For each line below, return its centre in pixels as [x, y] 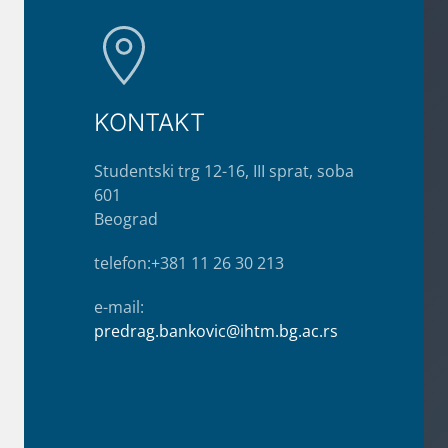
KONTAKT [149, 123]
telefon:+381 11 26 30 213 [189, 263]
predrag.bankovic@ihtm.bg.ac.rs [216, 331]
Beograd [126, 219]
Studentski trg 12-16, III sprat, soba [224, 171]
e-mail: [119, 307]
